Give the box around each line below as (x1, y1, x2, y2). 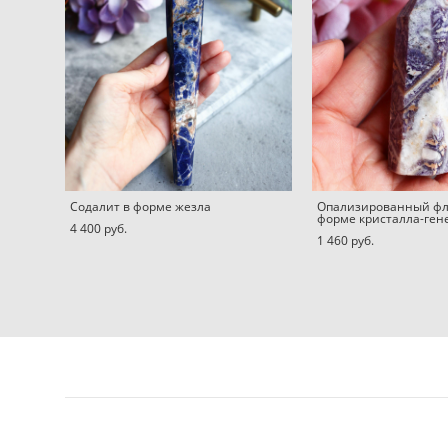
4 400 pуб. (70, 220, 127, 238)
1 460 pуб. (316, 232, 374, 250)
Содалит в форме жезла (70, 198, 211, 216)
